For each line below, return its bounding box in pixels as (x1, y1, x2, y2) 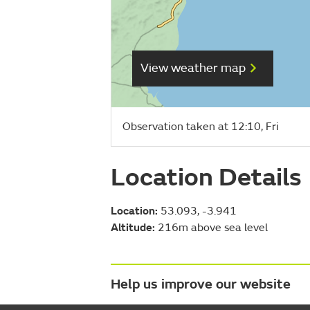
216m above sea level (155, 220, 268, 235)
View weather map (140, 60, 246, 77)
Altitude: (111, 220, 155, 235)
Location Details (111, 161, 302, 193)
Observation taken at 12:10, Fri (122, 119, 279, 134)
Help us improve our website (111, 275, 291, 293)
